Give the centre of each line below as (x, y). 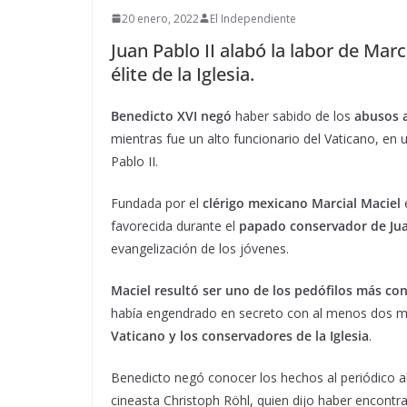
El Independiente (253, 18)
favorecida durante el (175, 225)
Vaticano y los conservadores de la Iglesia (240, 335)
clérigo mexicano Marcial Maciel (302, 203)
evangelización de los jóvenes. (200, 248)
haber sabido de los (291, 115)
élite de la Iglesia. (183, 74)
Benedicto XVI (154, 115)
